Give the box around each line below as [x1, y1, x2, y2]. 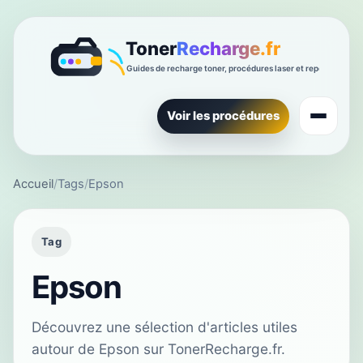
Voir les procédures [167, 108, 280, 123]
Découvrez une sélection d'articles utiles [32, 318, 297, 336]
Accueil [13, 177, 53, 192]
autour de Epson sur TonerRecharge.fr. [32, 340, 285, 358]
